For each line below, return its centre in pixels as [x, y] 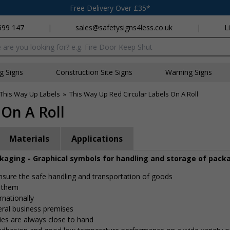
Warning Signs [189, 72]
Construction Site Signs [94, 72]
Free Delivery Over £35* [110, 8]
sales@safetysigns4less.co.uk [124, 27]
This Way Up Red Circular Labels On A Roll [134, 94]
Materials [29, 139]
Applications [97, 139]
